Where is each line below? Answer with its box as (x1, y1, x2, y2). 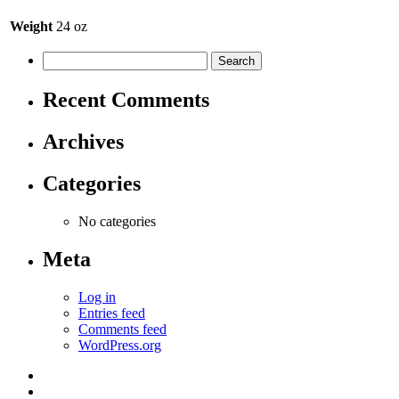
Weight (10, 19, 53, 35)
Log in (78, 289, 116, 305)
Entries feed (78, 305, 145, 321)
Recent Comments (43, 88, 209, 112)
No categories (78, 214, 156, 230)
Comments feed (78, 321, 167, 337)
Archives (43, 130, 124, 154)
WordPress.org (78, 337, 161, 353)
